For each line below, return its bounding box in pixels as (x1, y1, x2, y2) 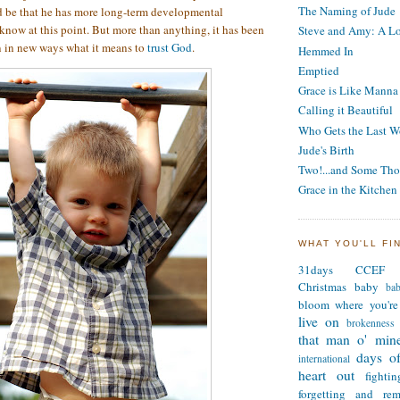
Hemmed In (298, 42, 354, 59)
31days (298, 262, 333, 279)
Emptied (298, 62, 339, 79)
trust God (147, 39, 192, 56)
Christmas (298, 279, 346, 296)
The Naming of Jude (298, 3, 396, 20)
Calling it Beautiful (298, 102, 393, 119)
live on (298, 312, 339, 331)
